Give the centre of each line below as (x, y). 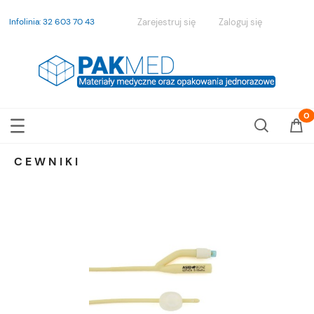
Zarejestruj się (166, 22)
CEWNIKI (47, 162)
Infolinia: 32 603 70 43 (52, 22)
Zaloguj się (240, 22)
